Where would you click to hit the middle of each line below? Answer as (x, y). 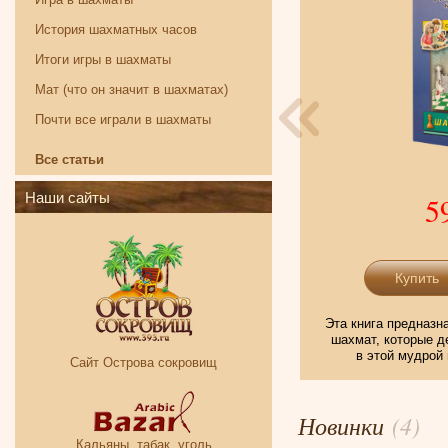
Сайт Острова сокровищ (143, 362)
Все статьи (69, 159)
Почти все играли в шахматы (123, 119)
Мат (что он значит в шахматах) (131, 89)
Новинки (345, 424)
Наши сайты (67, 197)
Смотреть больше (125, 218)
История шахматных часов (116, 29)
